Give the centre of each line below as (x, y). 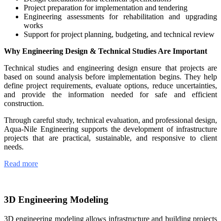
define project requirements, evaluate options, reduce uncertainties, (110, 86)
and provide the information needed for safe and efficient (110, 95)
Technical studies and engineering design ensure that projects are (110, 68)
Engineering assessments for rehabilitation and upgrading (120, 17)
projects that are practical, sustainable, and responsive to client (110, 138)
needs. (14, 147)
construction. (24, 104)
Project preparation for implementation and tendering (106, 8)
